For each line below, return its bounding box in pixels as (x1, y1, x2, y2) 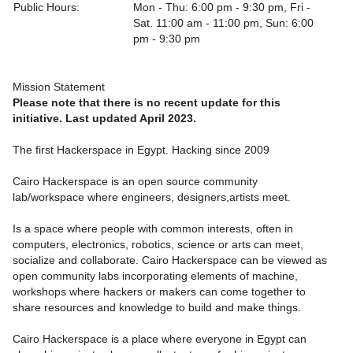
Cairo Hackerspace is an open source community (13, 175, 258, 188)
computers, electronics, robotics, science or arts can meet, (13, 238, 303, 251)
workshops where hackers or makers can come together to (13, 285, 306, 298)
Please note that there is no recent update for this (13, 96, 281, 109)
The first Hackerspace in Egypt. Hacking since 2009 (13, 143, 269, 156)
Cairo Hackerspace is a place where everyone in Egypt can (13, 333, 307, 345)
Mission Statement (13, 80, 105, 93)
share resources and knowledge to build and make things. (13, 301, 301, 314)
